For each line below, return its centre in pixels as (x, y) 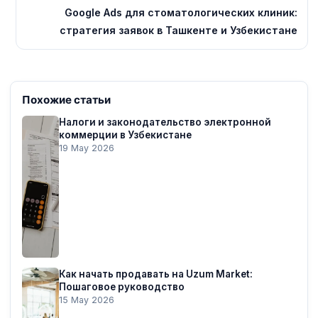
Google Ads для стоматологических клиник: (181, 12)
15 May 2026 (87, 300)
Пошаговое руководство (122, 286)
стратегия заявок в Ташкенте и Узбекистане (179, 30)
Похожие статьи (66, 99)
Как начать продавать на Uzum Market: (156, 274)
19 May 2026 (87, 148)
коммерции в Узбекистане (125, 135)
